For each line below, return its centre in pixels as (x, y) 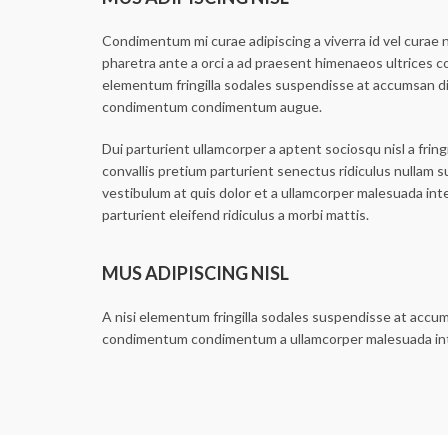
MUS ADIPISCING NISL (195, 273)
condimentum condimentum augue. (212, 107)
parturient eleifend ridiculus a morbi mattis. (235, 215)
